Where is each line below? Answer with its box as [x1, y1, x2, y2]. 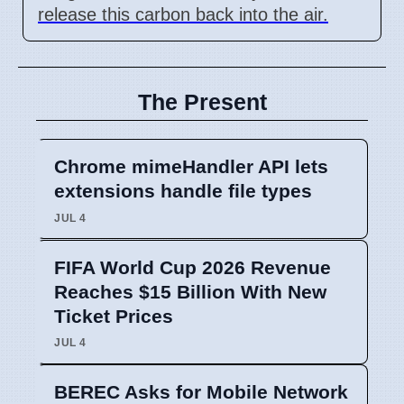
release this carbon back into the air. [38, 4, 328, 24]
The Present [137, 88, 267, 115]
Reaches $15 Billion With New [54, 280, 326, 302]
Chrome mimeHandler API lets [54, 155, 328, 177]
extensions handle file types [54, 179, 312, 201]
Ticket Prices [54, 305, 173, 326]
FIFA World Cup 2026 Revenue [54, 256, 331, 278]
